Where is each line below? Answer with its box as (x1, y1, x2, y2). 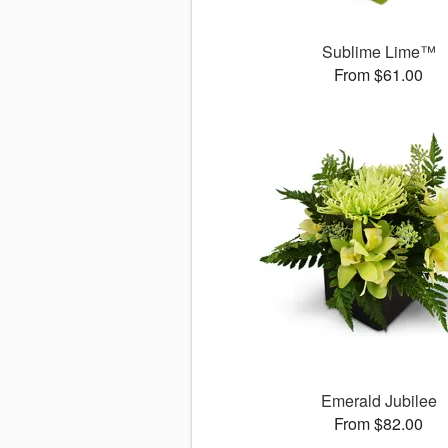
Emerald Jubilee (320, 389, 437, 413)
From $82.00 (334, 412, 424, 436)
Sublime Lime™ (321, 40, 436, 64)
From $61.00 (334, 63, 424, 87)
